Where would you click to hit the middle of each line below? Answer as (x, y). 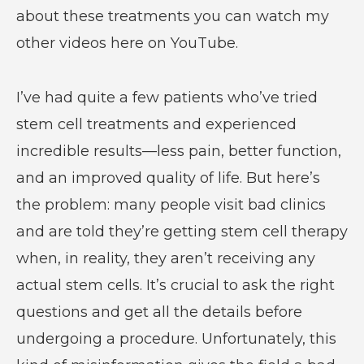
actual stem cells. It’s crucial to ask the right (175, 285)
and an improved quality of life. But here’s (168, 178)
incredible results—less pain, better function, (178, 151)
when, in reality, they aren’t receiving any (165, 258)
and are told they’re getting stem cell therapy (182, 231)
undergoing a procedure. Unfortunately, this (176, 338)
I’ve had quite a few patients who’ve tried (167, 97)
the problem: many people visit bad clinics (171, 204)
